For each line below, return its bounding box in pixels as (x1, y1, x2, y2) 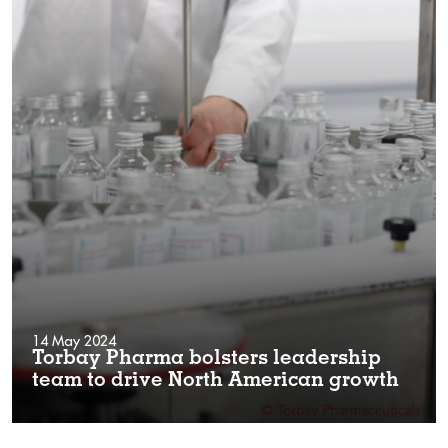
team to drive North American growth (32, 371, 399, 392)
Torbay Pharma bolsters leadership (32, 349, 381, 370)
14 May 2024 (32, 331, 116, 350)
